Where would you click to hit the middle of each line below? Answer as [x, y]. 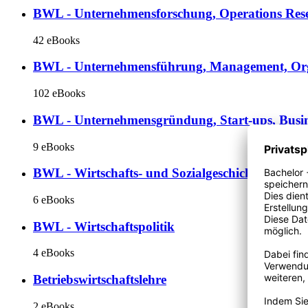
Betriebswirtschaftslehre [100, 280]
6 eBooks [54, 199]
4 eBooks [54, 253]
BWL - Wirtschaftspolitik [104, 226]
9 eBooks [54, 146]
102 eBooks [59, 93]
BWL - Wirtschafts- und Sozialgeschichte [147, 173]
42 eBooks [56, 40]
